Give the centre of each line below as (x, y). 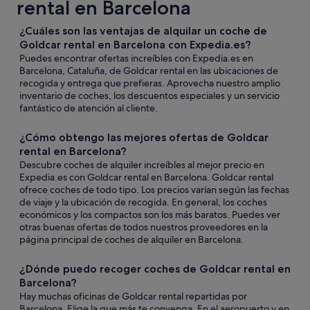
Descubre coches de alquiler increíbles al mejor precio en (142, 165)
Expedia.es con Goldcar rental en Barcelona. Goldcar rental (146, 177)
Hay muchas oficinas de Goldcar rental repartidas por (133, 296)
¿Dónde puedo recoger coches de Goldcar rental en (155, 269)
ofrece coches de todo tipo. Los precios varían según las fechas (154, 190)
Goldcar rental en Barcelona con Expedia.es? (135, 45)
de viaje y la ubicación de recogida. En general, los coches (143, 202)
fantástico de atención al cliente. (89, 108)
